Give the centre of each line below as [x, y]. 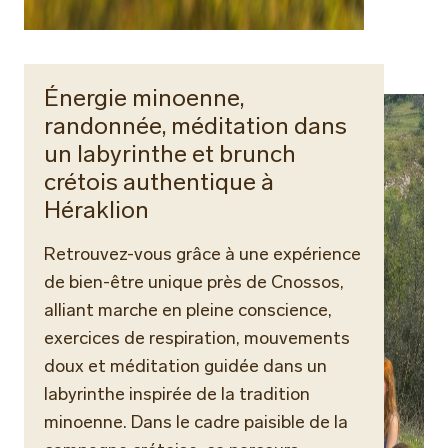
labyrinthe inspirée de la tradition [177, 394]
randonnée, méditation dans [195, 125]
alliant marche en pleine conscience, [188, 310]
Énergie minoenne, [144, 97]
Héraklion [96, 209]
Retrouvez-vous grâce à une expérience [202, 254]
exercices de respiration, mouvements [197, 338]
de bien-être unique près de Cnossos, [194, 282]
